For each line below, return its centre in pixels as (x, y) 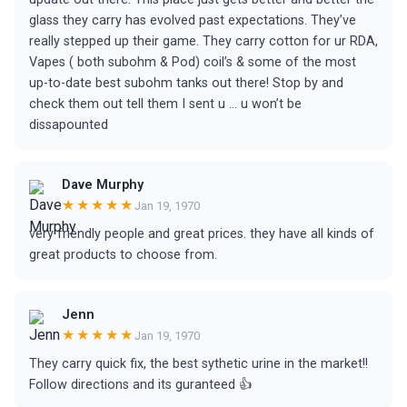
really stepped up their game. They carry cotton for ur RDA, (203, 41)
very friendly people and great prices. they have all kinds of (202, 234)
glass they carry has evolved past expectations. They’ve (193, 20)
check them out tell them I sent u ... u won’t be (165, 104)
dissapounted (69, 125)
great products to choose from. (123, 255)
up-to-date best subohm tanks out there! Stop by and (186, 83)
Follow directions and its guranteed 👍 (140, 385)
